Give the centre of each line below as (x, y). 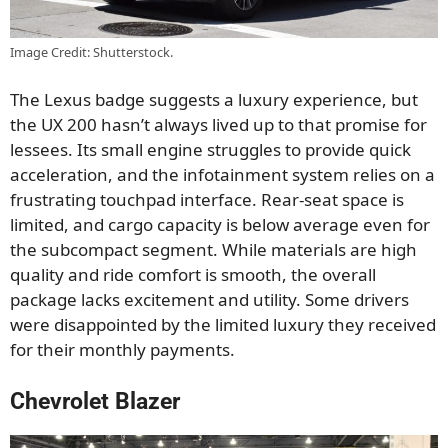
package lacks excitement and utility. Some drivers (209, 300)
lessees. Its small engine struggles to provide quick (210, 150)
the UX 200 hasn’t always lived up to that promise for (218, 125)
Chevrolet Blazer (95, 401)
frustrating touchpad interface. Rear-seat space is (207, 200)
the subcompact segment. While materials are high (213, 250)
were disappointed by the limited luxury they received (223, 325)
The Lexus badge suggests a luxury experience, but (214, 100)
